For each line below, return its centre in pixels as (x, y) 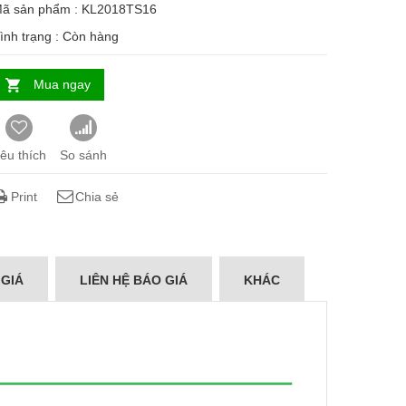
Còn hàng (91, 37)
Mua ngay (62, 85)
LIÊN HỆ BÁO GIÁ (134, 280)
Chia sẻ (97, 197)
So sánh (83, 155)
